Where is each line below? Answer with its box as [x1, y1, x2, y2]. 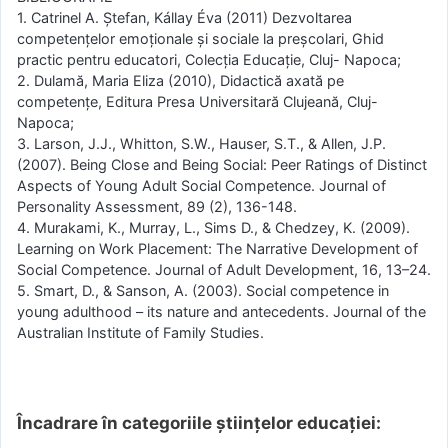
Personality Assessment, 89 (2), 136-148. [17, 198, 297, 216]
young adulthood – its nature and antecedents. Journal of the [17, 303, 426, 321]
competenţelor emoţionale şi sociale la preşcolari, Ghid [17, 30, 384, 48]
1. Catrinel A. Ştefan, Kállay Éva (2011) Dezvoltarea [17, 9, 352, 27]
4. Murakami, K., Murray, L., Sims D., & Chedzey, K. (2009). [17, 219, 410, 237]
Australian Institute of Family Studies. [17, 324, 264, 342]
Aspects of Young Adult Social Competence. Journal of [17, 177, 386, 195]
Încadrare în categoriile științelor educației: [17, 412, 381, 433]
